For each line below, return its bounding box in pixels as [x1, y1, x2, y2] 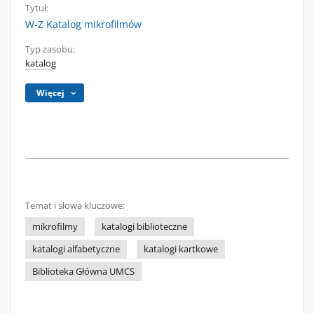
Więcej [36, 87, 65, 99]
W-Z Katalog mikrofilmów [25, 18, 142, 31]
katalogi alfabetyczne [32, 243, 120, 255]
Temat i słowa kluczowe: [25, 200, 125, 212]
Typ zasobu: [25, 43, 75, 55]
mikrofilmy [32, 221, 78, 233]
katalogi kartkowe [144, 243, 218, 255]
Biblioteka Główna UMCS [32, 266, 135, 278]
